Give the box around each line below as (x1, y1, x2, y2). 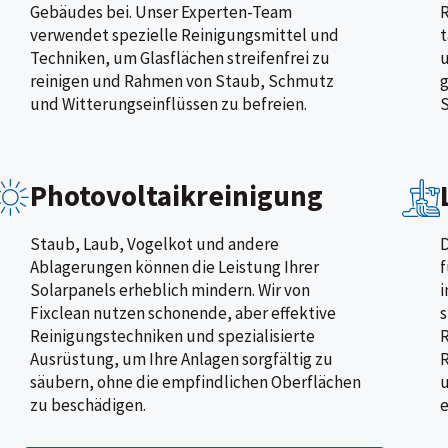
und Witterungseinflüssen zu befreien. (29, 92, 307, 115)
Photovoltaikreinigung (29, 176, 323, 214)
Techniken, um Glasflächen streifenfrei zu (29, 46, 330, 69)
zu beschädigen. (29, 393, 146, 416)
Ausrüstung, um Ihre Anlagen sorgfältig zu (29, 347, 333, 370)
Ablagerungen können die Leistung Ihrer (29, 255, 319, 278)
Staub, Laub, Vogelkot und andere (29, 232, 279, 255)
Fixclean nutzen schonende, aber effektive (29, 301, 336, 324)
